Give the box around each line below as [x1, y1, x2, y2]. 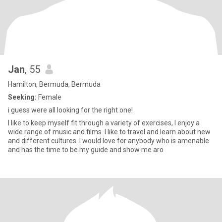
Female [37, 93, 61, 101]
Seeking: [8, 93, 37, 101]
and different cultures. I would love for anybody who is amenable [8, 137, 79, 145]
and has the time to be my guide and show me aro [8, 146, 164, 154]
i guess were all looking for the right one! [8, 106, 133, 114]
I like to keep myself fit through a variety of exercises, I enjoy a [8, 119, 200, 127]
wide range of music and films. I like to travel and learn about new [8, 128, 211, 136]
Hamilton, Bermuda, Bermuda [8, 80, 101, 88]
